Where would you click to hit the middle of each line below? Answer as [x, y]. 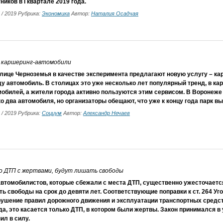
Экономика [56, 13]
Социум [52, 113]
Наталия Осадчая [115, 13]
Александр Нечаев [107, 113]
